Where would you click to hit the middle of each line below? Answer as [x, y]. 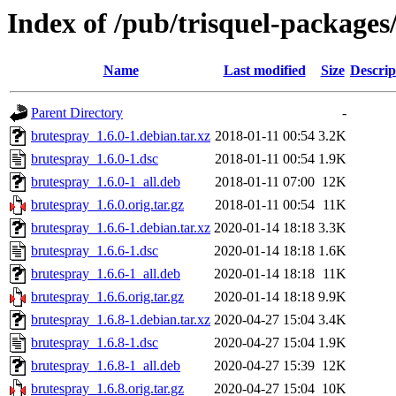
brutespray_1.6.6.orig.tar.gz [107, 297]
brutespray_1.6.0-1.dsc [95, 159]
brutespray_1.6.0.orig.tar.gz [107, 205]
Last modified [264, 71]
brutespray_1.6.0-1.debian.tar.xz [121, 136]
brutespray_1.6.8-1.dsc [95, 343]
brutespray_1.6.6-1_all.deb [106, 274]
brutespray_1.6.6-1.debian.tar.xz [121, 228]
